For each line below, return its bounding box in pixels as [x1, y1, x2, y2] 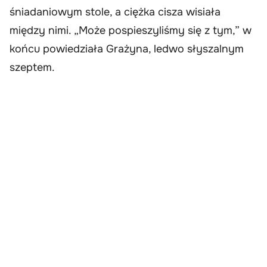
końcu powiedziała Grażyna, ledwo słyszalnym [10, 42, 244, 55]
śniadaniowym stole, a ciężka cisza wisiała [10, 5, 221, 18]
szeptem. [10, 60, 55, 74]
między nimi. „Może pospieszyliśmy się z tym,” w [10, 23, 252, 37]
